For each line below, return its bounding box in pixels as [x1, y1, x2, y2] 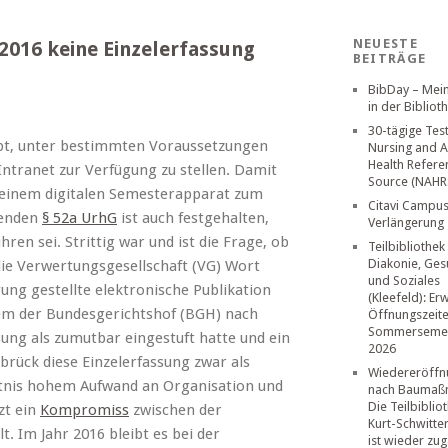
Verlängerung [367, 215, 444, 230]
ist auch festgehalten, [117, 209, 269, 227]
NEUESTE [352, 36, 418, 51]
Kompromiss [40, 401, 129, 419]
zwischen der [129, 401, 222, 419]
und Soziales [367, 273, 440, 288]
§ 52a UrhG [42, 209, 117, 227]
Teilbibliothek [367, 239, 445, 254]
